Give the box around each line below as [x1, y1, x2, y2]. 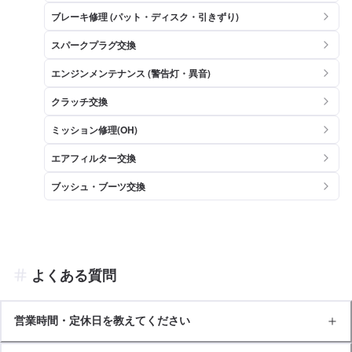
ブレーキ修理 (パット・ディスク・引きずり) [51, 9, 239, 24]
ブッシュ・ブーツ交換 [51, 178, 145, 193]
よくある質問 [31, 266, 116, 284]
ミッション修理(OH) [51, 122, 137, 137]
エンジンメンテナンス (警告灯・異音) [51, 65, 211, 80]
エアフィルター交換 [51, 150, 136, 165]
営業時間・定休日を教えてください [14, 313, 190, 327]
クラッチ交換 [51, 93, 108, 108]
